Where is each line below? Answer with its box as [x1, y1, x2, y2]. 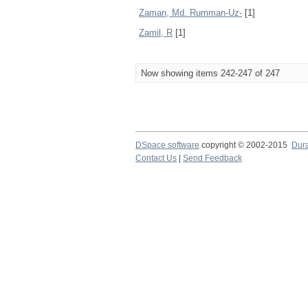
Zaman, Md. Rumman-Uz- [139, 8, 242, 18]
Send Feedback [183, 153, 242, 163]
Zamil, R [139, 27, 173, 38]
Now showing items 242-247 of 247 [141, 68, 280, 78]
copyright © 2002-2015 [199, 140, 291, 150]
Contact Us [135, 153, 177, 163]
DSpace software [135, 140, 199, 150]
